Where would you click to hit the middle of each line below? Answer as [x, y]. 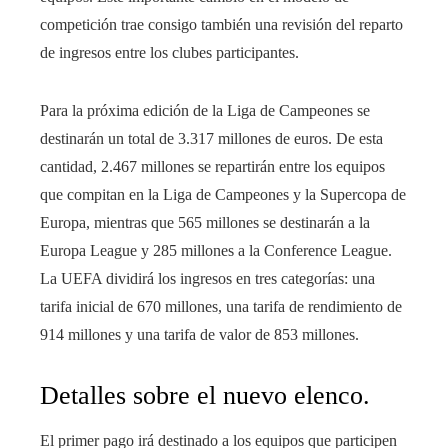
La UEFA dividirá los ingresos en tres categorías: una [207, 279]
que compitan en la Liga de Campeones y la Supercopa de [223, 195]
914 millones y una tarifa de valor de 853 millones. [199, 335]
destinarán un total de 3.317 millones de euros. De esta [211, 139]
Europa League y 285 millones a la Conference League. [216, 251]
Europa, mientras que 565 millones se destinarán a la [205, 223]
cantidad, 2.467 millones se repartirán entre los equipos [212, 167]
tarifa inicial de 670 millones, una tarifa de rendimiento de [221, 307]
